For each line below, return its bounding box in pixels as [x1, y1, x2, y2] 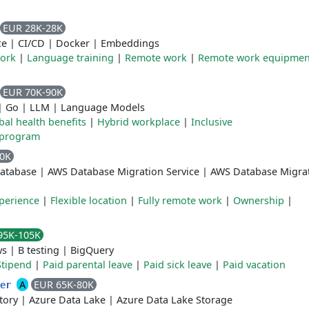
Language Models [61, 101, 145, 114]
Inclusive [191, 115, 232, 128]
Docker [56, 37, 90, 50]
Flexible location [50, 194, 127, 207]
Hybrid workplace [97, 115, 180, 128]
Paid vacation [223, 258, 286, 271]
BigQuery [70, 243, 114, 257]
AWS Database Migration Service [48, 165, 199, 178]
